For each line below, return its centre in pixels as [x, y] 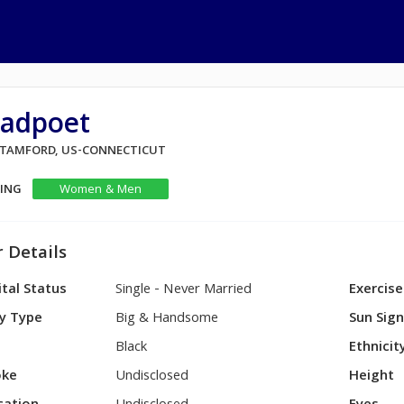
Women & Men [100, 190]
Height [372, 377]
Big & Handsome [167, 319]
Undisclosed [152, 377]
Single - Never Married [184, 290]
